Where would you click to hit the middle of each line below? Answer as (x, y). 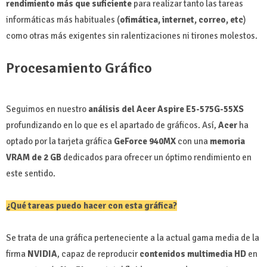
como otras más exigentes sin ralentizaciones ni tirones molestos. (132, 35)
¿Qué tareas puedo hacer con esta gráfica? (91, 205)
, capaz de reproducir (98, 254)
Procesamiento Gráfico (79, 68)
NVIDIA (42, 254)
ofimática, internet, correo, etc (181, 19)
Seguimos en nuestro (47, 109)
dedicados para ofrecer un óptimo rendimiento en (156, 157)
